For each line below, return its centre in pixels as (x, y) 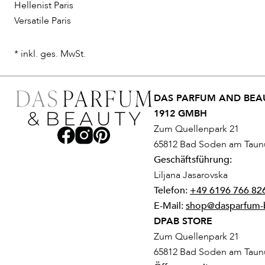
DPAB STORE (183, 222)
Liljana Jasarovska (191, 175)
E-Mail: (170, 206)
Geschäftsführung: (193, 160)
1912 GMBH (180, 114)
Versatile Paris (43, 21)
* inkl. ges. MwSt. (50, 54)
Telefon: (172, 191)
